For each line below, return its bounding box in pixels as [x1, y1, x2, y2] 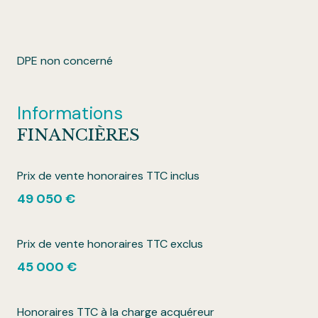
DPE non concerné [17, 53, 113, 69]
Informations [17, 102, 123, 126]
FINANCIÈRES [17, 125, 140, 146]
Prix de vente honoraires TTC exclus [17, 236, 203, 252]
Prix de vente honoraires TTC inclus [17, 168, 199, 184]
